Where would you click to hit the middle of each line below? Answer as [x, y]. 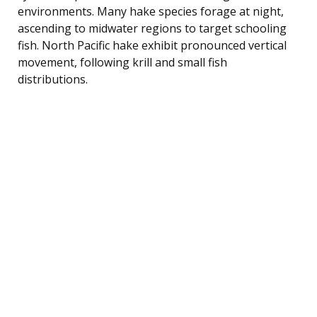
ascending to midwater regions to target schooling [152, 28]
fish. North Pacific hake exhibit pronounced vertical [152, 45]
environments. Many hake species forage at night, [151, 11]
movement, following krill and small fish [122, 62]
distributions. [53, 79]
